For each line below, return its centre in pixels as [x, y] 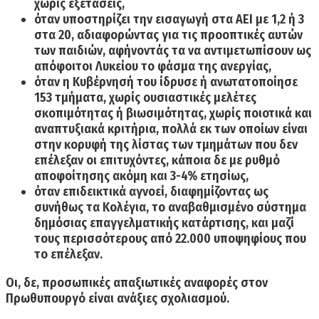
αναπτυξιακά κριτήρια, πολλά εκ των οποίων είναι [171, 129]
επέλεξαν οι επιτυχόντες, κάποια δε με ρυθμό [157, 160]
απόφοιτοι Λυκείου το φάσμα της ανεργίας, [153, 66]
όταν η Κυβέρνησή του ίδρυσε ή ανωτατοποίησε [166, 82]
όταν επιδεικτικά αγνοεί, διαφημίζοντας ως [151, 191]
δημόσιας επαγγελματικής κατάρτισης [140, 223]
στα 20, [54, 35]
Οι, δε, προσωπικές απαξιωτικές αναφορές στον [137, 282]
